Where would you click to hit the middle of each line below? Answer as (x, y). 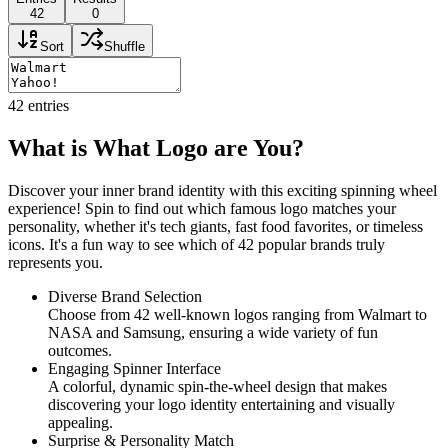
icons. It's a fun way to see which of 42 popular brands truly (196, 244)
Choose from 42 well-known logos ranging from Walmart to (237, 314)
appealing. (80, 422)
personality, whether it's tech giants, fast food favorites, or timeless (215, 226)
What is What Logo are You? (156, 147)
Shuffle (124, 46)
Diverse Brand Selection (125, 296)
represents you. (55, 262)
